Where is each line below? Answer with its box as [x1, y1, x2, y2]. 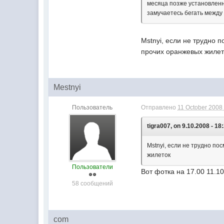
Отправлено [141, 103, 178, 111]
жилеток [147, 151, 171, 158]
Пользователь [72, 103, 113, 111]
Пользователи [71, 163, 113, 170]
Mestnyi [53, 82, 81, 91]
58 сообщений [71, 179, 113, 187]
